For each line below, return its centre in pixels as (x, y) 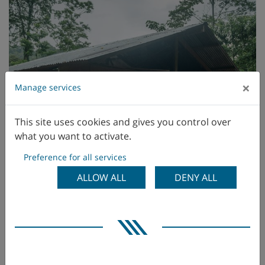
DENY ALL (196, 177)
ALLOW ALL (101, 177)
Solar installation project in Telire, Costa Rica (132, 253)
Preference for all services (75, 157)
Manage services (48, 87)
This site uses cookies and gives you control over (123, 122)
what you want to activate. (73, 136)
